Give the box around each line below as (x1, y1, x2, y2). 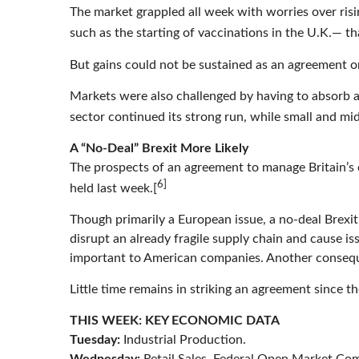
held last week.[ (70, 182, 157, 196)
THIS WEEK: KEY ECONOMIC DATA (70, 314, 280, 328)
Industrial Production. (120, 333, 246, 347)
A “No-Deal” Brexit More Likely (70, 141, 248, 155)
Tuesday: (70, 333, 120, 347)
